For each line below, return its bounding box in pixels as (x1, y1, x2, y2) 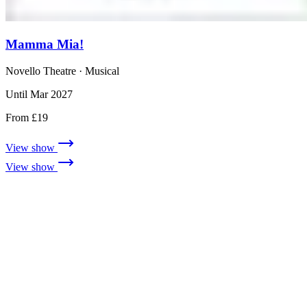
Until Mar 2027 (5, 88, 73, 100)
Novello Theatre (5, 64, 76, 77)
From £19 (5, 111, 48, 123)
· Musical (76, 64, 119, 77)
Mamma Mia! (5, 36, 84, 51)
